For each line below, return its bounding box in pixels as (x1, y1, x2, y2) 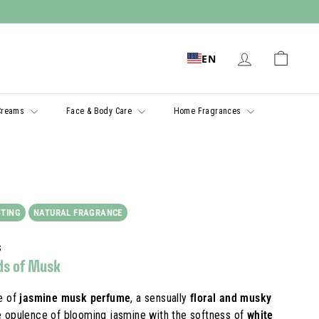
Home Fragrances (173, 106, 244, 116)
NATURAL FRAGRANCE (33, 207, 122, 218)
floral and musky (190, 291, 272, 305)
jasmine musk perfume (16, 291, 131, 305)
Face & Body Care (66, 106, 135, 116)
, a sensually (130, 291, 191, 305)
